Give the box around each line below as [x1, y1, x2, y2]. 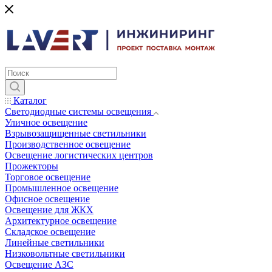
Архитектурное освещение [5, 216, 117, 226]
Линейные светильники [5, 237, 104, 248]
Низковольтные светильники [5, 248, 125, 259]
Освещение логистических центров [5, 150, 153, 160]
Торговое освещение [5, 172, 90, 182]
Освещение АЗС [5, 259, 73, 270]
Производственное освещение [5, 139, 131, 149]
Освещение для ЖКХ [5, 205, 93, 215]
